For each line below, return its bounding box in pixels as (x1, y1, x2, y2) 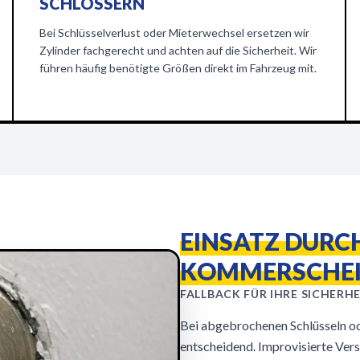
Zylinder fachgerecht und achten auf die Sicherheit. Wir (39, 43, 317, 57)
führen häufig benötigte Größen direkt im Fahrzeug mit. (39, 61, 317, 75)
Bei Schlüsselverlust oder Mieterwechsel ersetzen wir (39, 26, 310, 39)
